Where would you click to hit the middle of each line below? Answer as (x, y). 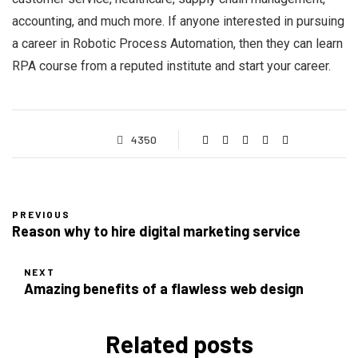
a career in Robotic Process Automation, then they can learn (177, 44)
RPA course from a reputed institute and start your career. (171, 66)
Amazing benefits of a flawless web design (164, 288)
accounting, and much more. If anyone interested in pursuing (178, 21)
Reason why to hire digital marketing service (156, 231)
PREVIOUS (41, 214)
